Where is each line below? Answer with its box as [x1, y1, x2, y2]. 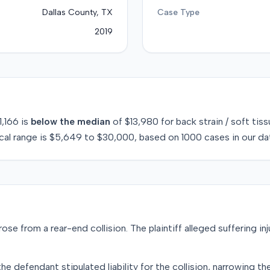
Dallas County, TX [42, 7, 113, 17]
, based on [134, 131, 179, 143]
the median [57, 116, 110, 127]
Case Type [157, 7, 199, 17]
